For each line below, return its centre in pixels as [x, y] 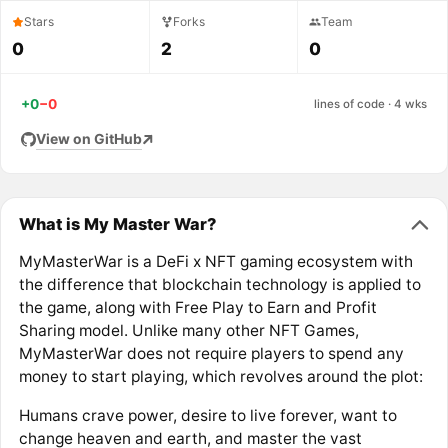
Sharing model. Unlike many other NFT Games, [188, 331]
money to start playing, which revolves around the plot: [220, 377]
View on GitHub [88, 139]
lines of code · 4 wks [370, 103]
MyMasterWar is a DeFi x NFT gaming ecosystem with [215, 262]
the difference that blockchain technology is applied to [219, 285]
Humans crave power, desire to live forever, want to [207, 415]
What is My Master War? [117, 223]
